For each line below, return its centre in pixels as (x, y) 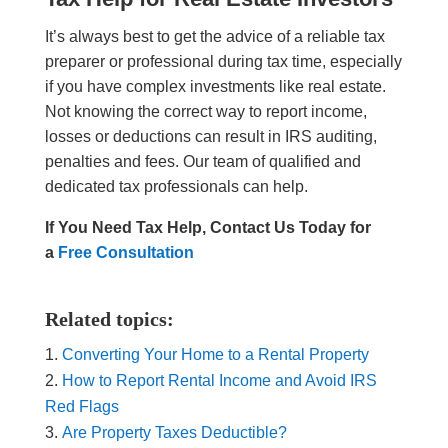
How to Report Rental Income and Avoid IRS (219, 381)
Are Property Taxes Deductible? (176, 433)
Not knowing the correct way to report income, (205, 112)
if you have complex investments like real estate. (215, 87)
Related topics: (109, 319)
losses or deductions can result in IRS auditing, (210, 137)
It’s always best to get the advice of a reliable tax (214, 37)
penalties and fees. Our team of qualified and (202, 162)
